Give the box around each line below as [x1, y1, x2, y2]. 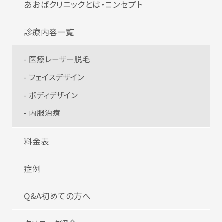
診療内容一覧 [24, 25, 75, 38]
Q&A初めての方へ [24, 189, 91, 202]
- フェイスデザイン [24, 71, 85, 83]
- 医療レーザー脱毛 [24, 54, 91, 65]
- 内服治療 [24, 107, 61, 118]
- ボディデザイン [24, 89, 78, 101]
